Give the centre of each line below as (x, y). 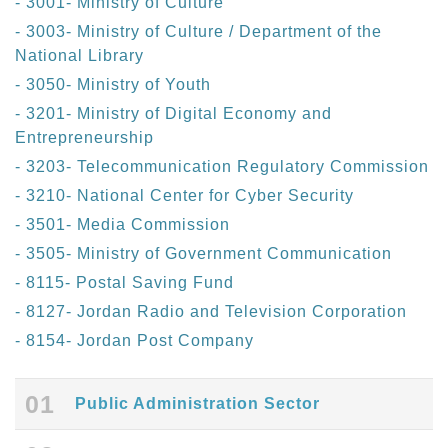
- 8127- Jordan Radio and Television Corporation (211, 312)
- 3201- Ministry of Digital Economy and (173, 114)
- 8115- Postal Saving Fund (124, 283)
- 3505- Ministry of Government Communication (203, 254)
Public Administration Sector (197, 404)
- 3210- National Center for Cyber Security (184, 196)
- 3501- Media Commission (122, 225)
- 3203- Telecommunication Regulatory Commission (222, 167)
